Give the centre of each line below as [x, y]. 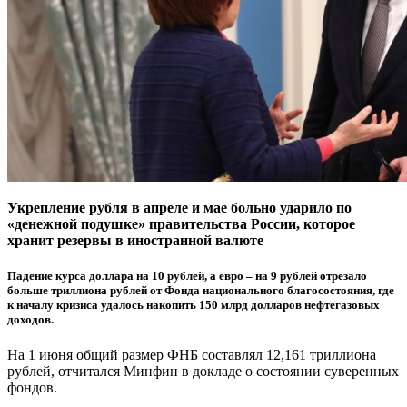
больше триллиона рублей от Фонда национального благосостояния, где [201, 290]
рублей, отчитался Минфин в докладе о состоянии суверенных [203, 372]
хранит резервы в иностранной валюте [135, 240]
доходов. [30, 319]
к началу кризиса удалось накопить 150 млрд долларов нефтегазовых [194, 304]
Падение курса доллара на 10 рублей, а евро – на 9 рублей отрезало [187, 275]
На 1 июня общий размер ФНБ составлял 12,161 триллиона [192, 355]
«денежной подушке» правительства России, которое [181, 223]
